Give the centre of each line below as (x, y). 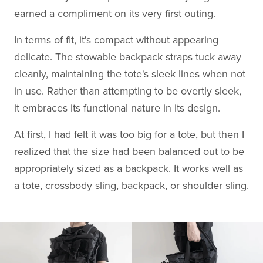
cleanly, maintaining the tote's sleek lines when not (130, 74)
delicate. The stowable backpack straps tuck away (128, 57)
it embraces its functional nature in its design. (117, 108)
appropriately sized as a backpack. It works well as (129, 168)
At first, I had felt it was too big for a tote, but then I (129, 134)
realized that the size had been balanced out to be (129, 151)
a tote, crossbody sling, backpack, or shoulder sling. (131, 185)
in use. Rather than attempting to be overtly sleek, (128, 91)
